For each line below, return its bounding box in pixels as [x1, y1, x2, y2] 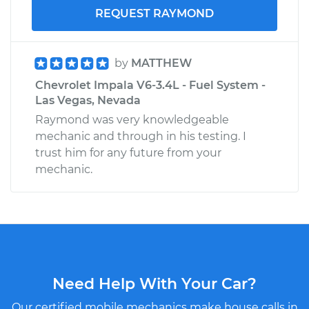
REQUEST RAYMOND [95, 6, 214, 20]
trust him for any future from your [35, 146, 221, 159]
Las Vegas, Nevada [35, 93, 141, 107]
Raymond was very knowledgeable [35, 112, 229, 126]
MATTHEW [131, 56, 192, 70]
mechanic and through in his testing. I [35, 129, 246, 143]
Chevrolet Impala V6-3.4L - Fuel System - [35, 78, 266, 92]
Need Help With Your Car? [52, 274, 257, 293]
